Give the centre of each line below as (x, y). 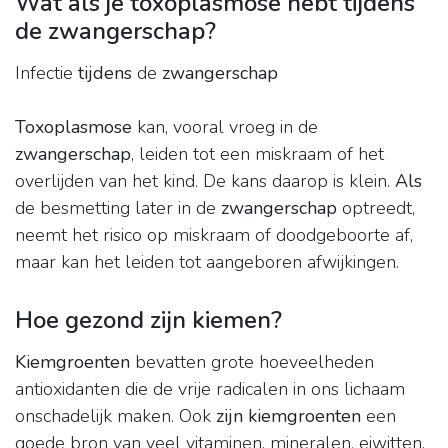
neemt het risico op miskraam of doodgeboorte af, (214, 235)
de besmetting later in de (118, 208)
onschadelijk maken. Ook (115, 416)
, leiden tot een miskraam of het (257, 154)
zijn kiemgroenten (288, 416)
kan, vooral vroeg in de (225, 127)
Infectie (46, 73)
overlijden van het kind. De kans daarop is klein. (205, 181)
